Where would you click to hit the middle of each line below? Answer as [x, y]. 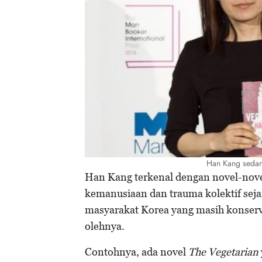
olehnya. [106, 226]
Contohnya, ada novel [137, 252]
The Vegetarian [223, 252]
